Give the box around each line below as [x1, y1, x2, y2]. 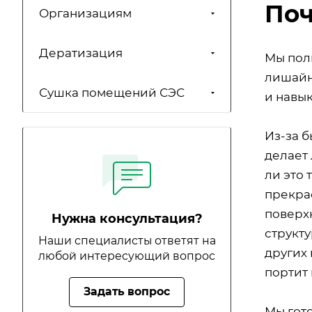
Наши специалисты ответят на [38, 234, 216, 248]
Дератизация [39, 46, 123, 61]
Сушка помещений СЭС [39, 86, 185, 100]
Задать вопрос [84, 285, 170, 299]
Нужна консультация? [51, 211, 203, 227]
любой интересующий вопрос [38, 249, 215, 263]
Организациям [39, 6, 132, 21]
